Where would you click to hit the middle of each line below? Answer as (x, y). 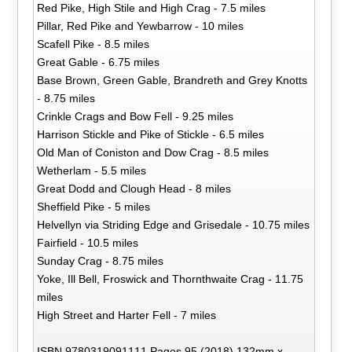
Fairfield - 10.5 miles (88, 242)
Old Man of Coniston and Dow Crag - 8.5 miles (153, 152)
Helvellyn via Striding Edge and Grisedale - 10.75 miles (174, 224)
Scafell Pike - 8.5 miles (93, 44)
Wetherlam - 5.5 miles (92, 170)
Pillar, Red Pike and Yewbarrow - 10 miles (141, 26)
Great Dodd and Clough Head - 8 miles (134, 188)
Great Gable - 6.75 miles (99, 62)
